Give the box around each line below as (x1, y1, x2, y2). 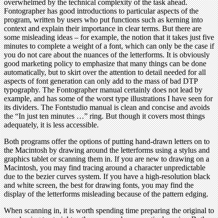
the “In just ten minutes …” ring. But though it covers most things (4, 112, 205, 121)
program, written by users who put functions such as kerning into (4, 16, 203, 24)
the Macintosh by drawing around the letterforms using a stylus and (4, 146, 210, 155)
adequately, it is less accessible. (4, 121, 99, 129)
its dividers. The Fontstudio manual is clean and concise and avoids (4, 103, 210, 112)
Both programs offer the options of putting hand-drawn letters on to (4, 137, 210, 146)
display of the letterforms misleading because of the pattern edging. (4, 190, 208, 199)
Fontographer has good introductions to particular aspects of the (4, 7, 199, 16)
